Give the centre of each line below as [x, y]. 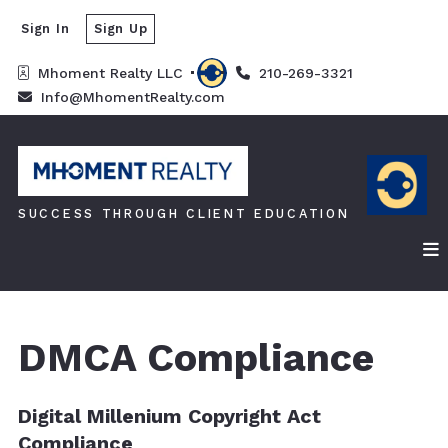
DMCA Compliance [196, 358]
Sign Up [121, 28]
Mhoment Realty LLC [113, 72]
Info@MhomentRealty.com [133, 96]
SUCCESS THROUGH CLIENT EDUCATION [184, 214]
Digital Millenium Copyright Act [169, 417]
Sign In [45, 28]
